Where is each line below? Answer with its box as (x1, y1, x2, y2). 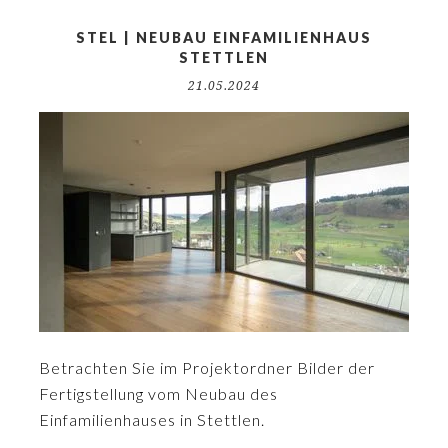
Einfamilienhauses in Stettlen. (39, 410, 265, 429)
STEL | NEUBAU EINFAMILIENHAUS (76, 29, 372, 46)
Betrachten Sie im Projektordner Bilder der (39, 358, 375, 377)
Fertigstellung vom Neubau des (39, 384, 278, 403)
